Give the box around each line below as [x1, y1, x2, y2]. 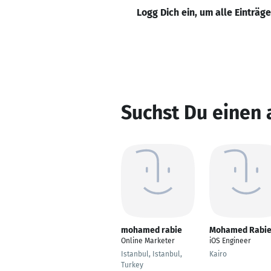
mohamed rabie [121, 225, 182, 235]
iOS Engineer [209, 237, 251, 245]
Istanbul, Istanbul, [121, 250, 182, 258]
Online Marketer [121, 237, 175, 245]
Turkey [121, 261, 143, 269]
